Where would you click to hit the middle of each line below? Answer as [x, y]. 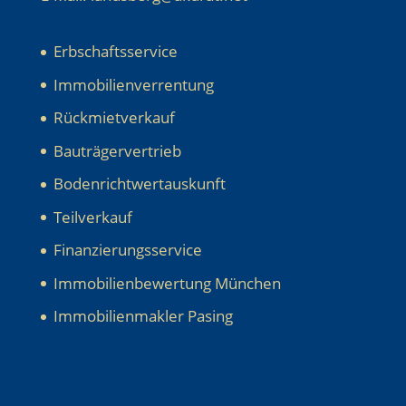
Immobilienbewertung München [167, 283]
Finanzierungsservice [127, 250]
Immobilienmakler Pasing [143, 316]
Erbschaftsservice [115, 52]
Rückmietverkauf [114, 118]
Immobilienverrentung [133, 84]
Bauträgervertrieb [117, 150]
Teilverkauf [92, 217]
